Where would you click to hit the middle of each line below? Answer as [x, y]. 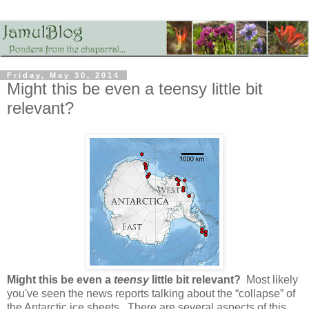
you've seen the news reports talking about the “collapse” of [151, 294]
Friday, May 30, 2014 [63, 75]
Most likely [269, 280]
